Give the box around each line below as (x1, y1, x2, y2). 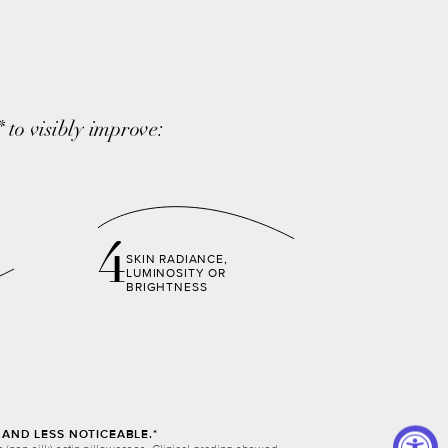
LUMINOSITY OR (126, 265, 226, 281)
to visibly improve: (4, 120, 164, 142)
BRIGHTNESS (126, 279, 208, 295)
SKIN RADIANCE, (126, 251, 228, 267)
